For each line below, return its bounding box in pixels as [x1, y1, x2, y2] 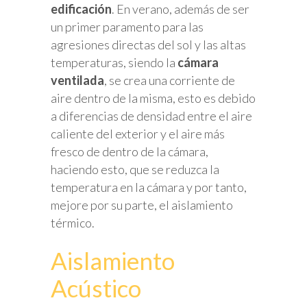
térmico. [51, 215, 95, 231]
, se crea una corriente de [104, 73, 235, 88]
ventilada [51, 73, 104, 88]
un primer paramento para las [51, 19, 204, 35]
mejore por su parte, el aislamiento [51, 197, 233, 213]
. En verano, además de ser [112, 1, 249, 17]
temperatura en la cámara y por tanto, [51, 180, 247, 195]
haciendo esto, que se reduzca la [51, 162, 219, 177]
